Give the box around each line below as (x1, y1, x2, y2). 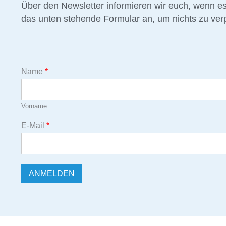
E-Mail (21, 121, 46, 130)
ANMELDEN (29, 169, 75, 178)
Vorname (21, 102, 47, 110)
